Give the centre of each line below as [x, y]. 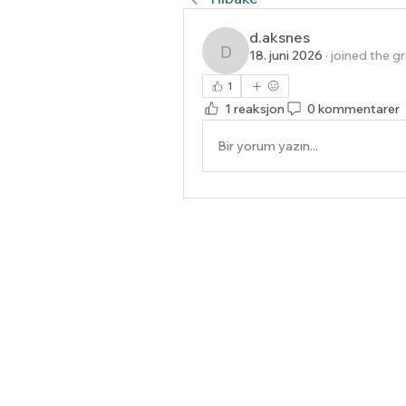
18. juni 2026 [286, 55]
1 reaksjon [255, 108]
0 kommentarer [353, 108]
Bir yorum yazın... [268, 145]
